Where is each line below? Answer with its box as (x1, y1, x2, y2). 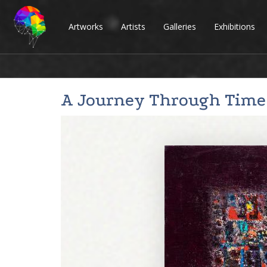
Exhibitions (214, 21, 255, 32)
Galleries (163, 21, 196, 32)
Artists (121, 21, 145, 32)
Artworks (69, 21, 103, 32)
